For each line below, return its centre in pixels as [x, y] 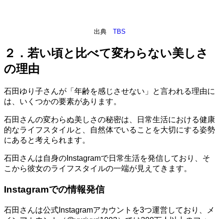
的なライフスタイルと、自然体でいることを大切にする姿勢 [109, 130]
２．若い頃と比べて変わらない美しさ [106, 53]
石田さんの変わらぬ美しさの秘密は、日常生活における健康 [109, 120]
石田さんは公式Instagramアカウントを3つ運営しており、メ [109, 210]
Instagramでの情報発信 [54, 190]
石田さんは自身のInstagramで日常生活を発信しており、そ [107, 158]
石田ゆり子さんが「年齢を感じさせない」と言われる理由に [109, 91]
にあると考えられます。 [47, 140]
